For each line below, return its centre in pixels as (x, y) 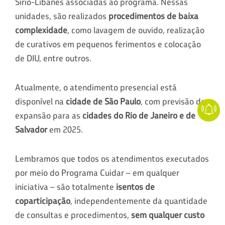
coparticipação (43, 201)
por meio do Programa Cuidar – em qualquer (97, 173)
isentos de (135, 187)
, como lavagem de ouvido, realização (136, 30)
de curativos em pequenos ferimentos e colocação (108, 44)
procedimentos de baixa (153, 16)
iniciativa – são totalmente (66, 187)
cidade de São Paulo (103, 101)
